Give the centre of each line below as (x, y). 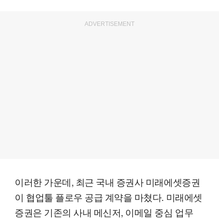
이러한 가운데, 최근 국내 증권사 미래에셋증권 (108, 182)
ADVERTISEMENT (109, 24)
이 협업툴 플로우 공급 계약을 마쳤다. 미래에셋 (109, 197)
